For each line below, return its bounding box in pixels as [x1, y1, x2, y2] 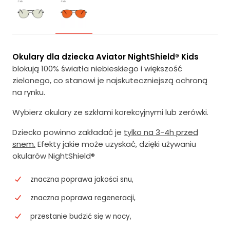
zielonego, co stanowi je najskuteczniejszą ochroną [12, 75, 207, 86]
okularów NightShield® [12, 150, 95, 161]
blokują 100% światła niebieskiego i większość [12, 63, 182, 74]
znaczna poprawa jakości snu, [30, 175, 133, 184]
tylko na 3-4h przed [124, 127, 198, 138]
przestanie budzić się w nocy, [30, 212, 131, 221]
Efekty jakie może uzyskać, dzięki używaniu [35, 139, 196, 149]
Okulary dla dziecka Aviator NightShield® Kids [12, 51, 199, 62]
